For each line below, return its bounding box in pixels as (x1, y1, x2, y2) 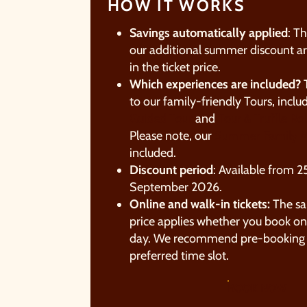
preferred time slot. (130, 247, 229, 263)
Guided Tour (130, 110, 193, 126)
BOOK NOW (228, 281, 286, 295)
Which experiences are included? (130, 76, 301, 92)
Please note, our (130, 127, 214, 143)
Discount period (130, 162, 213, 177)
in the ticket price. (130, 59, 223, 75)
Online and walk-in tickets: (130, 196, 273, 212)
